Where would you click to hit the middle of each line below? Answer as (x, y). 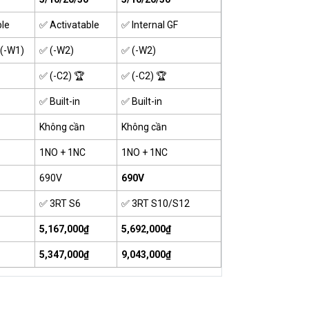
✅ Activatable (69, 24)
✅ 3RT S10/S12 (155, 203)
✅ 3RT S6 (60, 203)
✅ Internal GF (149, 24)
